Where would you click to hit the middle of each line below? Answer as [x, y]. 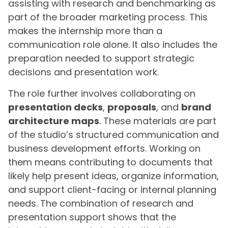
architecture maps [54, 121]
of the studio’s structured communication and [113, 134]
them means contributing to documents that [110, 162]
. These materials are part [158, 121]
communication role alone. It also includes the [113, 45]
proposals [132, 107]
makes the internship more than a [85, 31]
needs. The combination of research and [101, 203]
